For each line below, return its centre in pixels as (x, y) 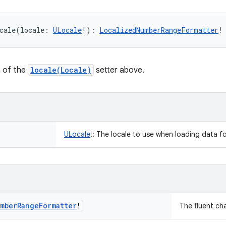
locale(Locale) (61, 70)
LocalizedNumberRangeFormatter (159, 30)
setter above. (119, 70)
